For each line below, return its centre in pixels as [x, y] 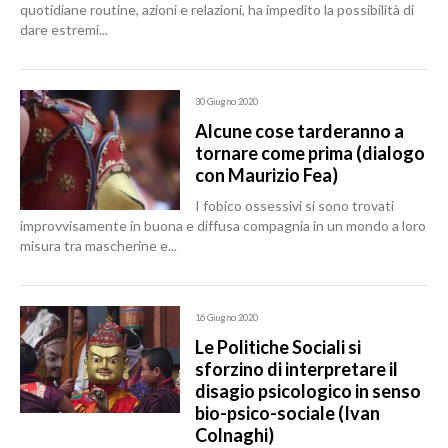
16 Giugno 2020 [226, 317]
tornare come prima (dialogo [310, 153]
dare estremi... [64, 29]
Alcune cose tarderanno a [299, 131]
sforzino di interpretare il [296, 369]
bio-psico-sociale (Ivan [287, 413]
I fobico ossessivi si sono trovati [294, 205]
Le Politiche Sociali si [278, 347]
